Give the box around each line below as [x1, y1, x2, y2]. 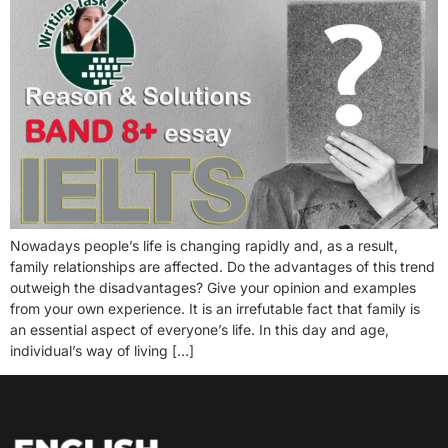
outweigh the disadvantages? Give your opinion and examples [10, 278, 416, 296]
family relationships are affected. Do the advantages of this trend [10, 257, 435, 275]
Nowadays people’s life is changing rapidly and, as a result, [10, 236, 398, 254]
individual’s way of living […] [10, 341, 194, 359]
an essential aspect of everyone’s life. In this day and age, [10, 320, 389, 338]
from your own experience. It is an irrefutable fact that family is [10, 299, 420, 317]
